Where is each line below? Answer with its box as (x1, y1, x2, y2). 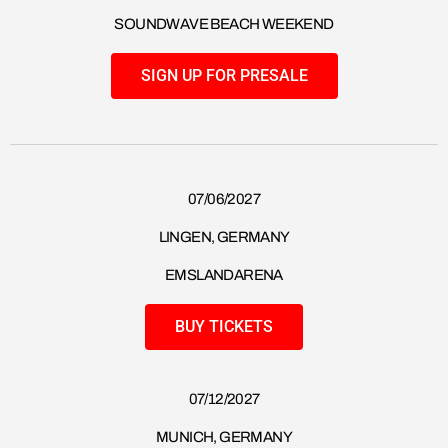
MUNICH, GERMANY (156, 429, 292, 446)
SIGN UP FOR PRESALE (140, 66, 308, 86)
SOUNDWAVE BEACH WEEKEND (114, 16, 334, 33)
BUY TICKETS (175, 317, 273, 337)
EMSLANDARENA (165, 267, 283, 284)
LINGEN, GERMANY (158, 229, 290, 246)
